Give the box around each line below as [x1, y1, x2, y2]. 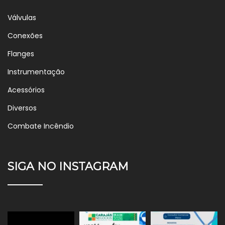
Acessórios [8, 84, 45, 95]
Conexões [8, 30, 43, 41]
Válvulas [8, 12, 36, 23]
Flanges [8, 48, 34, 59]
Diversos [8, 102, 37, 113]
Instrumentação [8, 66, 65, 77]
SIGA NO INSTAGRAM [8, 159, 129, 173]
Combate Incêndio [8, 121, 74, 131]
